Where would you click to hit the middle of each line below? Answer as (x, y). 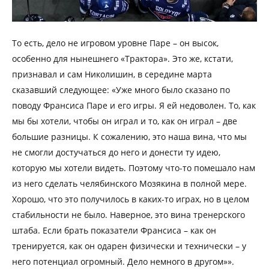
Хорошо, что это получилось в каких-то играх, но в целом (131, 199)
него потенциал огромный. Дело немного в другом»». (123, 261)
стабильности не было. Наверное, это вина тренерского (128, 214)
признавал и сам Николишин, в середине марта (112, 74)
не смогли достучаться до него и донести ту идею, (116, 152)
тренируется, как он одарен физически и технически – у (129, 246)
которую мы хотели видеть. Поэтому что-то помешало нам (134, 168)
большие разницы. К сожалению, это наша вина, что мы (129, 136)
